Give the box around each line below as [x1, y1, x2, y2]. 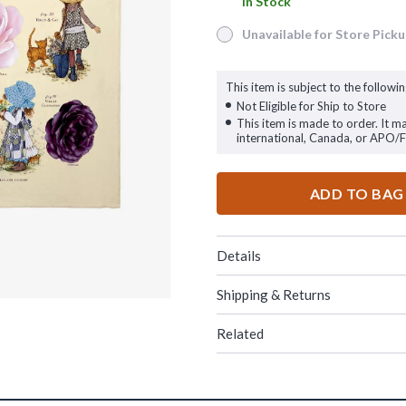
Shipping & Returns [217, 286, 331, 303]
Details [217, 247, 261, 264]
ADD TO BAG [309, 185, 404, 202]
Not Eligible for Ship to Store [237, 99, 386, 113]
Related [217, 325, 264, 342]
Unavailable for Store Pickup [216, 33, 386, 49]
